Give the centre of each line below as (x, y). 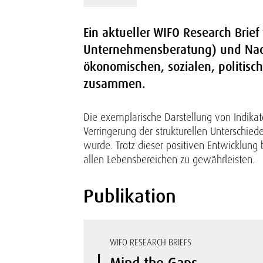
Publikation (130, 196)
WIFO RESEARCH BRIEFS (151, 242)
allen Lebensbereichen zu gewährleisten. (169, 159)
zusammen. (114, 84)
